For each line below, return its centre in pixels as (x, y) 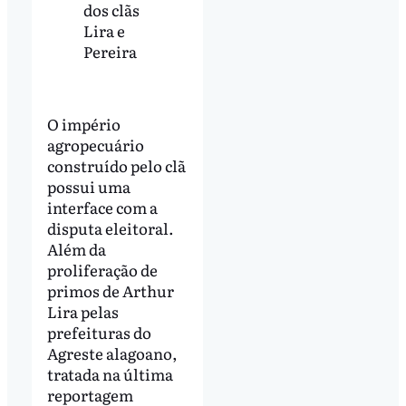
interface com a (102, 207)
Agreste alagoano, (112, 353)
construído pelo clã (116, 165)
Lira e (104, 31)
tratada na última (110, 373)
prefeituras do (99, 332)
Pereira (110, 52)
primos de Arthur (110, 290)
